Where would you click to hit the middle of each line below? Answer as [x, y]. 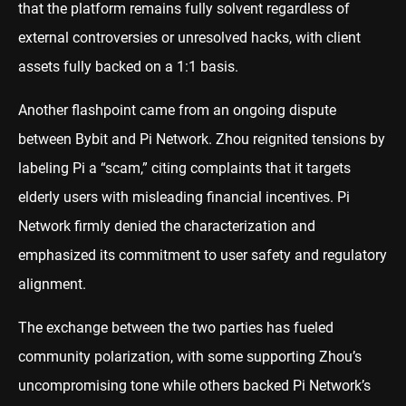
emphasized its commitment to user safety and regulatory [203, 255]
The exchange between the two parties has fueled [176, 327]
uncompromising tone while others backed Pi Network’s [194, 385]
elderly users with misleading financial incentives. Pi [184, 197]
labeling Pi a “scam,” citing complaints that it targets [184, 168]
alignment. [54, 284]
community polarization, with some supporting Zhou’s [190, 356]
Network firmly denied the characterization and [167, 226]
